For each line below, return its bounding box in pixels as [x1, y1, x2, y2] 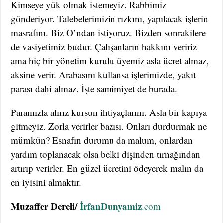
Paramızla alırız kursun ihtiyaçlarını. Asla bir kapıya [11, 106, 207, 118]
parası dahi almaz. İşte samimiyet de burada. [11, 82, 178, 95]
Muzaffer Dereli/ [11, 199, 78, 213]
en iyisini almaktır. [11, 175, 82, 188]
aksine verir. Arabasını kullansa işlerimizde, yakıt [11, 68, 196, 81]
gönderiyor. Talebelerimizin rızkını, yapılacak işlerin [11, 12, 209, 25]
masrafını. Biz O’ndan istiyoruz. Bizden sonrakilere [11, 26, 206, 39]
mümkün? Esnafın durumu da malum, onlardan [11, 133, 193, 146]
